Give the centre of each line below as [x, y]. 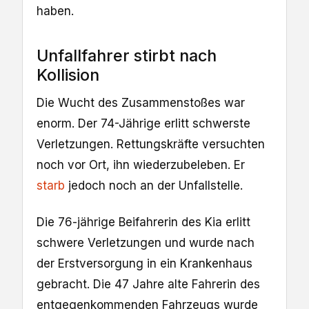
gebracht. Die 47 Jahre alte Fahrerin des [148, 284]
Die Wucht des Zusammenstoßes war [141, 103]
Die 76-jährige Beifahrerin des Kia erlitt [143, 222]
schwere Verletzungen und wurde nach [146, 242]
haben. [55, 11]
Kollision [68, 74]
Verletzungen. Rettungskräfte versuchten [151, 144]
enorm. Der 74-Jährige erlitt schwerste [143, 124]
